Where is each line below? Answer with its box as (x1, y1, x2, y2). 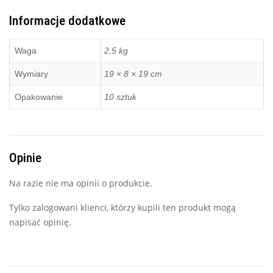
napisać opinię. (9, 216, 71, 228)
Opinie (9, 150, 41, 165)
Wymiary (15, 69, 48, 79)
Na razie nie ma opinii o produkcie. (9, 177, 152, 189)
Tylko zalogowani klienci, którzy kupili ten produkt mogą (9, 201, 236, 213)
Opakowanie (15, 92, 63, 102)
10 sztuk (104, 92, 136, 102)
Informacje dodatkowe (9, 13, 126, 29)
